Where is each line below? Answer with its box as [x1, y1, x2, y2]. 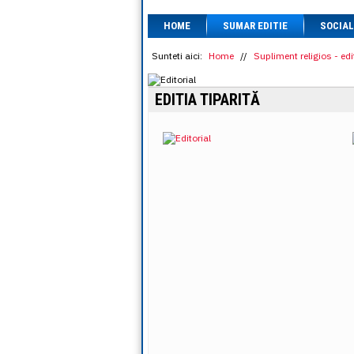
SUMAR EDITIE [223, 20, 288, 32]
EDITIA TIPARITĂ [155, 90, 260, 109]
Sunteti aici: [152, 50, 202, 62]
